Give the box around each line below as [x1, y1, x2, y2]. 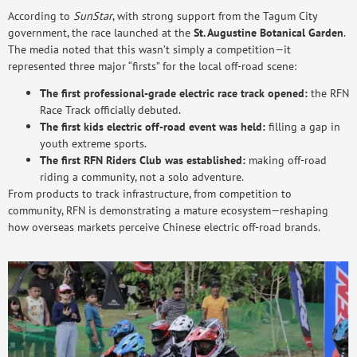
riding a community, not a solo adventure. [40, 169, 244, 185]
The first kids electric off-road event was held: [40, 119, 265, 135]
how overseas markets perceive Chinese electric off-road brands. [8, 219, 320, 235]
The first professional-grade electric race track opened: [40, 85, 308, 101]
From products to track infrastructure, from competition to [8, 186, 292, 202]
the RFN [308, 85, 349, 101]
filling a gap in [265, 119, 340, 135]
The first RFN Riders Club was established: [40, 152, 245, 168]
